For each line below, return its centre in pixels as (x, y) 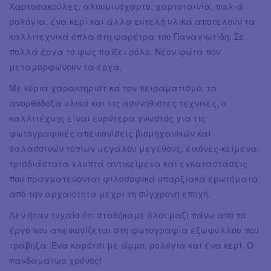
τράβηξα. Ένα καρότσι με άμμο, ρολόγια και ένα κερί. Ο (131, 245)
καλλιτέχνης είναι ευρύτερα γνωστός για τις (107, 118)
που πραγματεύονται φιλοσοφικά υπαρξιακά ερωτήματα (134, 178)
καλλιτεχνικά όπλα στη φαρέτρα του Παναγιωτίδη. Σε (127, 36)
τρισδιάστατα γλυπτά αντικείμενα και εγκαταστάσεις (128, 163)
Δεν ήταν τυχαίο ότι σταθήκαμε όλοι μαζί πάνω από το (127, 214)
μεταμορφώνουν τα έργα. (66, 66)
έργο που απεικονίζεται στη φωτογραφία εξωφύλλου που (134, 230)
